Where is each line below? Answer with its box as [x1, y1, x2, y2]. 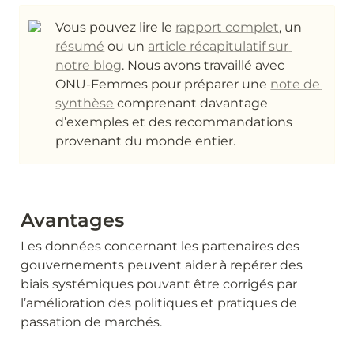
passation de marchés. [21, 314, 162, 330]
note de [270, 77, 321, 92]
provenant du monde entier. [55, 134, 236, 149]
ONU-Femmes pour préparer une [55, 77, 271, 92]
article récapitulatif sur [148, 39, 289, 54]
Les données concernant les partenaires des [21, 239, 299, 254]
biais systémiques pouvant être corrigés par [21, 277, 297, 292]
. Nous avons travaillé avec [122, 58, 285, 73]
